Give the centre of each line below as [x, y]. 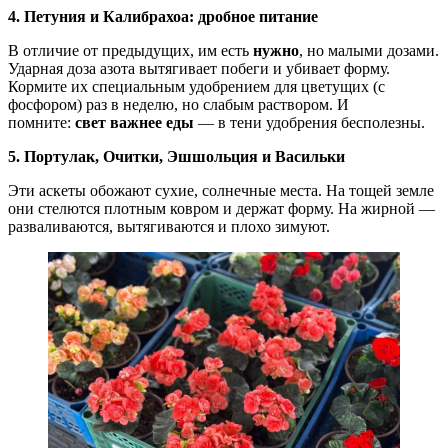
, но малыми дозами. [369, 51]
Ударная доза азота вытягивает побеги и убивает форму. [199, 69]
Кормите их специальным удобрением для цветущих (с [196, 87]
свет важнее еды [134, 123]
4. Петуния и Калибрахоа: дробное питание [163, 17]
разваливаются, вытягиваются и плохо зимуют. [169, 227]
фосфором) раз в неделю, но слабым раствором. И [178, 105]
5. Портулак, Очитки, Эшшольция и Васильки [176, 157]
